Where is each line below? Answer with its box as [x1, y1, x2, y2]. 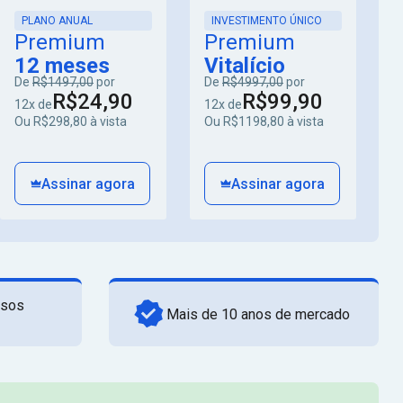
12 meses [14, 53, 110, 78]
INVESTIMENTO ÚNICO [211, 14, 322, 27]
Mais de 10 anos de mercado [166, 305, 350, 323]
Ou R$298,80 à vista [14, 114, 127, 129]
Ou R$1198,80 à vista [204, 114, 324, 129]
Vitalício [204, 53, 285, 78]
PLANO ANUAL [22, 14, 93, 27]
